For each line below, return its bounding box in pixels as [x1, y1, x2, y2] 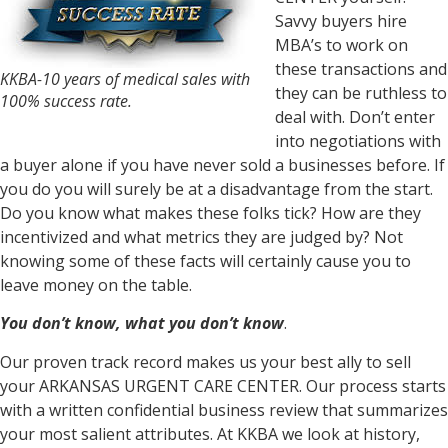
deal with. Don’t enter [275, 106, 435, 128]
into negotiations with [275, 130, 441, 152]
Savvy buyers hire [275, 10, 407, 32]
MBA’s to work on [275, 34, 408, 56]
